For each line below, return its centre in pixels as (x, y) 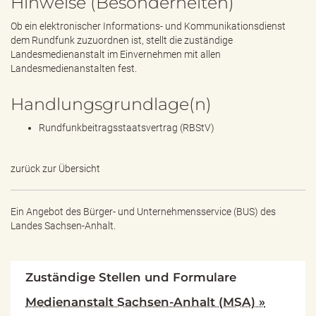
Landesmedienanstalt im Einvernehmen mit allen (116, 54)
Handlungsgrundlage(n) (111, 104)
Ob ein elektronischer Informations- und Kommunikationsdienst (148, 26)
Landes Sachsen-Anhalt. (63, 226)
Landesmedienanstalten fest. (74, 68)
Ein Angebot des (47, 212)
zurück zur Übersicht (55, 169)
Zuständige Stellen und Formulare (131, 277)
